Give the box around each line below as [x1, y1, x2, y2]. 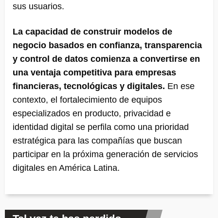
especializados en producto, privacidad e [13, 108, 171, 118]
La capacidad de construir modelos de [13, 26, 172, 36]
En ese [165, 81, 195, 91]
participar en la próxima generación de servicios [13, 149, 198, 159]
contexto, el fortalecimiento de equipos [13, 94, 162, 105]
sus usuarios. [13, 1, 64, 11]
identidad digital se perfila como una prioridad [13, 122, 189, 132]
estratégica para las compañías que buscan [13, 135, 182, 145]
